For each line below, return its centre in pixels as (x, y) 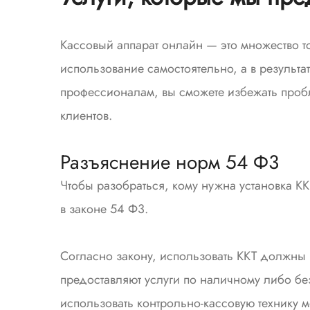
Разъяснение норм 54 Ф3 (170, 162)
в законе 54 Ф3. (104, 209)
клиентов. (86, 116)
